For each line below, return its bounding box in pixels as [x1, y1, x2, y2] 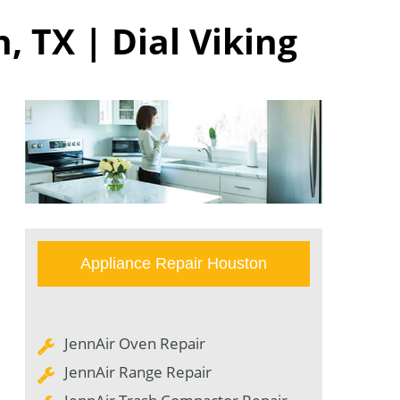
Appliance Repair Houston [80, 254, 267, 273]
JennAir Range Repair [64, 362, 212, 383]
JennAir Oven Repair [64, 333, 205, 354]
